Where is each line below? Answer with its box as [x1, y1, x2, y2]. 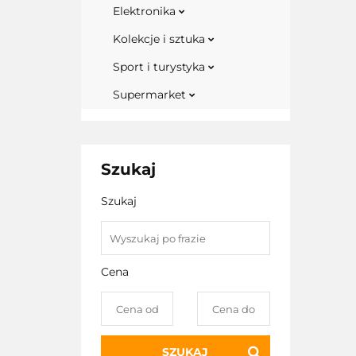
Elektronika [113, 4, 179, 18]
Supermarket [113, 87, 189, 102]
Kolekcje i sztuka [113, 32, 208, 46]
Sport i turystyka [113, 60, 208, 74]
